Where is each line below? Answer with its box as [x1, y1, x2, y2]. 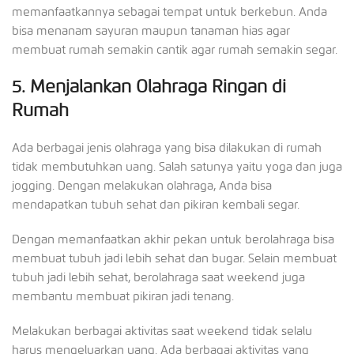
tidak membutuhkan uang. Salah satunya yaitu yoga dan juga [12, 159, 342, 174]
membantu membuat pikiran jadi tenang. [12, 288, 234, 303]
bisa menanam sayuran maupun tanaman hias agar [12, 23, 290, 38]
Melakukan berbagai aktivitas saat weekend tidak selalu [12, 323, 312, 338]
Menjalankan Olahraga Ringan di [30, 75, 286, 97]
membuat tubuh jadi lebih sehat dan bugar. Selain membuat [12, 250, 337, 265]
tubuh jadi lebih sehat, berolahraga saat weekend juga [12, 269, 305, 284]
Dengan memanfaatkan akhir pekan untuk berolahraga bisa [12, 232, 334, 247]
